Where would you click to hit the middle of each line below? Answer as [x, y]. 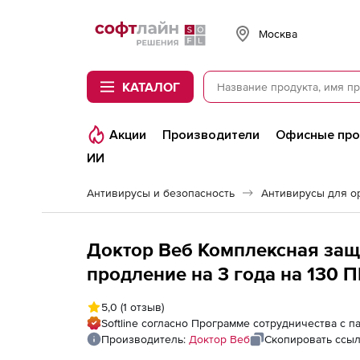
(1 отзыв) [141, 307]
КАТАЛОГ [151, 87]
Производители [211, 135]
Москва [278, 33]
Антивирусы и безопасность [161, 193]
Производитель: [145, 339]
